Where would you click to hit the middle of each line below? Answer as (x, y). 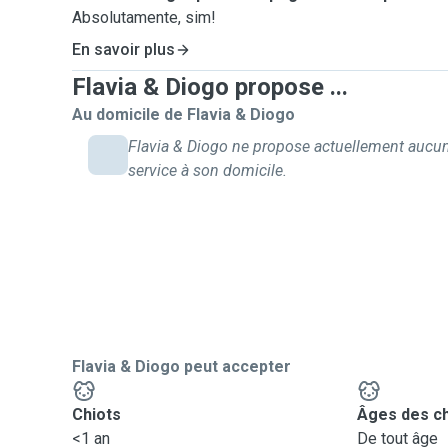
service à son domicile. (207, 170)
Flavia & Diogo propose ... (210, 87)
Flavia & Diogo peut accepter (181, 366)
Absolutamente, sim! (144, 17)
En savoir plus (123, 49)
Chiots (96, 414)
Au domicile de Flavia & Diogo (183, 114)
